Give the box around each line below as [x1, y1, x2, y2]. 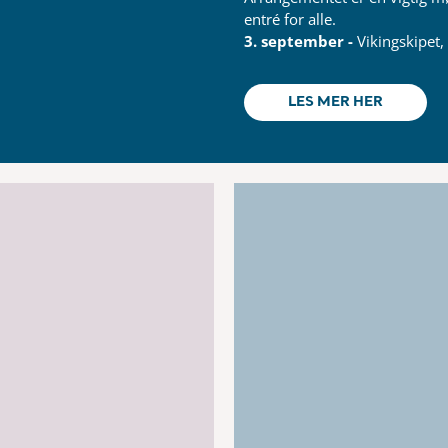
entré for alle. [243, 9, 336, 29]
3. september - [243, 31, 357, 51]
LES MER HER [287, 95, 383, 109]
